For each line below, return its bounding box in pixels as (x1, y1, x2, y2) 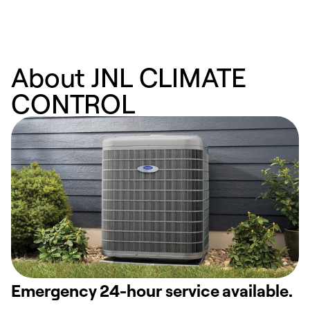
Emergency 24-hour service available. (11, 280, 293, 301)
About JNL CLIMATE (11, 60, 246, 94)
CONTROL (11, 86, 135, 120)
